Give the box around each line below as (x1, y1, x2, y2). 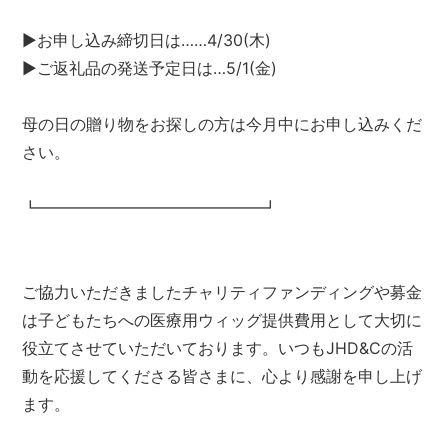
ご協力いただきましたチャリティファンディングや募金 (21, 281, 422, 302)
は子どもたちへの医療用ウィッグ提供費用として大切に (21, 309, 422, 330)
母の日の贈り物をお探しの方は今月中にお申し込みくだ (21, 113, 422, 134)
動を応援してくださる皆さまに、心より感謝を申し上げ (21, 365, 422, 386)
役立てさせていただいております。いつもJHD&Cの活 (21, 337, 413, 358)
